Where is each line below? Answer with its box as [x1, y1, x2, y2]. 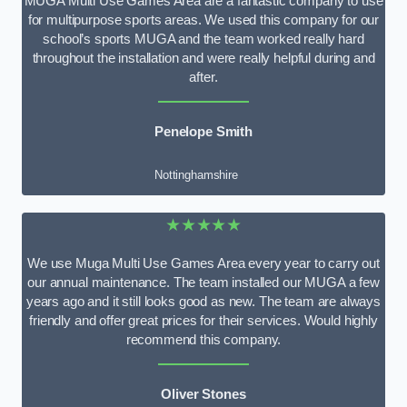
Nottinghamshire [154, 168, 238, 183]
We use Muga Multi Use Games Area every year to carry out [27, 256, 380, 272]
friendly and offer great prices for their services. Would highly [29, 313, 378, 329]
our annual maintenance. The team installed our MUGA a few [27, 275, 380, 291]
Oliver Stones [161, 386, 246, 402]
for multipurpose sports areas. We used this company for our [27, 13, 380, 28]
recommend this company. [125, 333, 282, 348]
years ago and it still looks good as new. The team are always [25, 294, 382, 310]
